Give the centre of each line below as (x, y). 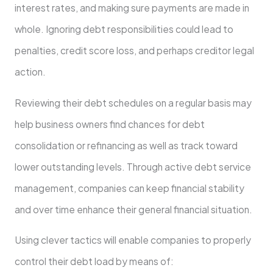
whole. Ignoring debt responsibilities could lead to (124, 29)
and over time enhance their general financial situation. (133, 209)
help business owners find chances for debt (109, 124)
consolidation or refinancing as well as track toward (126, 145)
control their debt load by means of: (94, 261)
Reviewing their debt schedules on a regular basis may (133, 102)
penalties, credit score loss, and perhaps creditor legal (134, 51)
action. (30, 72)
